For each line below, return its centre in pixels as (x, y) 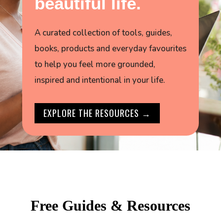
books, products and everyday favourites (110, 48)
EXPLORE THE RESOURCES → (97, 113)
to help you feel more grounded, (95, 64)
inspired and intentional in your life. (100, 80)
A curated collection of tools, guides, (103, 33)
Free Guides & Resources (110, 205)
